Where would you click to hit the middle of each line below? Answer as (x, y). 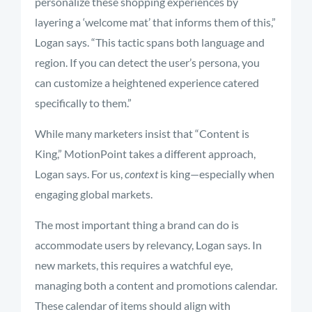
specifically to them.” (83, 103)
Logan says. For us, (80, 174)
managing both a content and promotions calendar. (156, 285)
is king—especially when (216, 174)
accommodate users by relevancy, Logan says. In (148, 245)
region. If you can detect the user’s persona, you (147, 62)
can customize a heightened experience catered (147, 83)
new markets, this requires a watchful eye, (134, 265)
